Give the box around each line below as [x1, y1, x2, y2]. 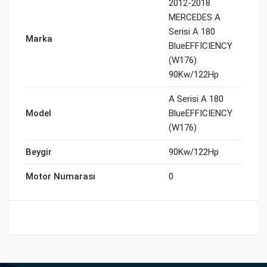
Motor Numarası [26, 171, 95, 182]
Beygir [26, 147, 52, 157]
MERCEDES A [169, 12, 221, 23]
